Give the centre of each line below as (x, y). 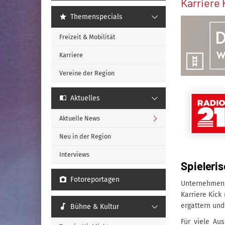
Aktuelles (85, 98)
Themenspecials (97, 17)
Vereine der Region (87, 73)
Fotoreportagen (95, 180)
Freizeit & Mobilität (87, 37)
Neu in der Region (85, 136)
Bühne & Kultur (95, 207)
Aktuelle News (80, 118)
